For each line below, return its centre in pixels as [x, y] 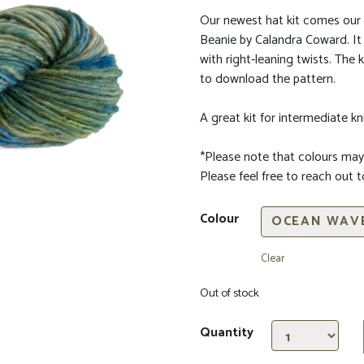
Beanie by [228, 41]
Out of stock [230, 294]
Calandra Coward [301, 41]
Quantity [227, 333]
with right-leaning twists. [266, 60]
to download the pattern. [268, 80]
